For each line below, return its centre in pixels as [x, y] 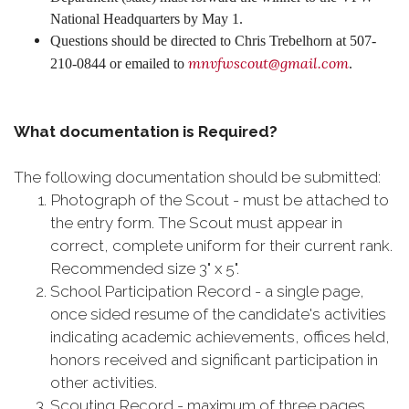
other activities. [104, 383]
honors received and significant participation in [214, 360]
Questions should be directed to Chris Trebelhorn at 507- [213, 41]
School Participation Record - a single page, [207, 291]
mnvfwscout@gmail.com [268, 63]
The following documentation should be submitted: [197, 177]
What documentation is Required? [146, 131]
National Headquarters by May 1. [147, 19]
